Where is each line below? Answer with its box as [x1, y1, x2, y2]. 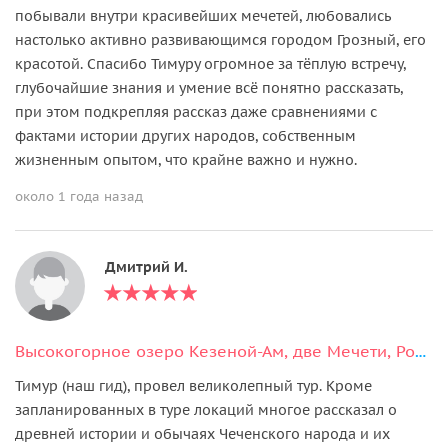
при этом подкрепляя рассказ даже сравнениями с [15, 102, 377, 121]
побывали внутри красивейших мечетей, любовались [15, 6, 391, 25]
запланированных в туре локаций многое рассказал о [15, 400, 397, 419]
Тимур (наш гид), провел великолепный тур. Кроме [15, 376, 372, 395]
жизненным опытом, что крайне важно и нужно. [15, 150, 357, 169]
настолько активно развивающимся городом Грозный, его [15, 30, 426, 49]
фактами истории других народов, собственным [15, 126, 356, 145]
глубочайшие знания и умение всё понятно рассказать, [15, 78, 403, 97]
